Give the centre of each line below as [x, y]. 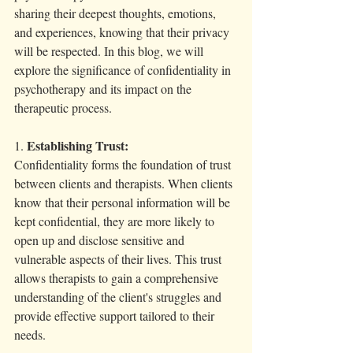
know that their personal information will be [124, 202]
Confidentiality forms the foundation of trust [124, 164]
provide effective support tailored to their [116, 316]
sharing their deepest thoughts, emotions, [117, 13]
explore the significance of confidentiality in [124, 70]
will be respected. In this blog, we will [110, 51]
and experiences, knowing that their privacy [123, 32]
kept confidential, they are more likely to [116, 221]
